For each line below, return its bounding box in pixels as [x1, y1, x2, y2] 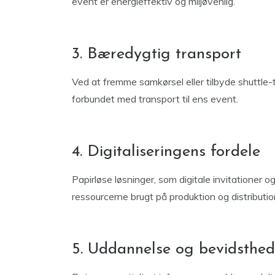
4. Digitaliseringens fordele [72, 144, 260, 160]
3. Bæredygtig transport [72, 46, 241, 63]
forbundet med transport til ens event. [72, 93, 238, 105]
